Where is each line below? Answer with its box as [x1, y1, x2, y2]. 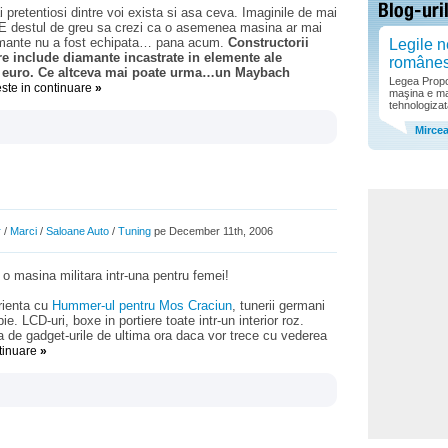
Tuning [118, 225, 151, 237]
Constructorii [228, 35, 309, 50]
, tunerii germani [232, 298, 325, 313]
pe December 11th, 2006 [151, 225, 273, 237]
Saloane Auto [46, 225, 109, 237]
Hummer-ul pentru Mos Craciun [52, 298, 232, 313]
